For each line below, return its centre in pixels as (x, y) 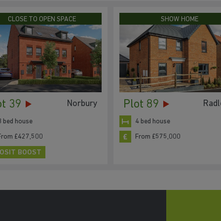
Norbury (82, 104)
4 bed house (153, 121)
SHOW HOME (179, 19)
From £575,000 (158, 137)
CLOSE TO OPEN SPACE (42, 19)
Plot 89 (141, 105)
